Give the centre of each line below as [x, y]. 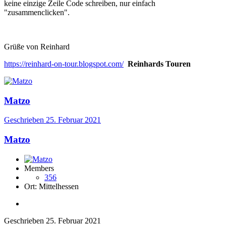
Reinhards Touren [159, 64]
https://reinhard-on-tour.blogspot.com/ [64, 64]
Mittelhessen [59, 186]
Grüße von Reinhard [37, 46]
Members [39, 168]
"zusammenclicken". [37, 12]
